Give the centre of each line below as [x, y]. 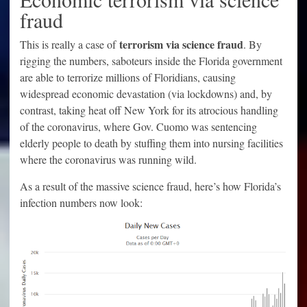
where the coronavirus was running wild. [108, 160]
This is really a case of [70, 45]
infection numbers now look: [81, 203]
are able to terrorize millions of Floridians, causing [128, 77]
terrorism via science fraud [181, 45]
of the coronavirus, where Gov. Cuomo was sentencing [138, 127]
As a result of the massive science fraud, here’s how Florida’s [150, 186]
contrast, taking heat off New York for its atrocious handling [149, 110]
